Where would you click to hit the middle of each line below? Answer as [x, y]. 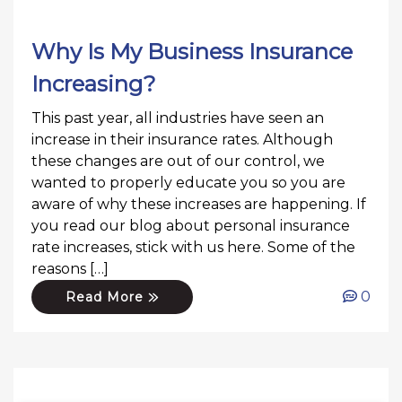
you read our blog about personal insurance [191, 225]
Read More [107, 297]
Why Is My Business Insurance [192, 51]
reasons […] [70, 268]
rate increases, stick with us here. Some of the [193, 247]
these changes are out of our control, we [178, 161]
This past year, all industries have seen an [178, 118]
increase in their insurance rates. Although [182, 139]
